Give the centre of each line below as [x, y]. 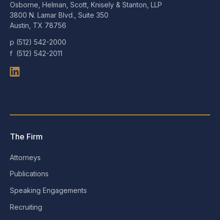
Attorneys [25, 157]
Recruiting [26, 207]
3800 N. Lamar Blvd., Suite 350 [59, 15]
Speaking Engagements [48, 191]
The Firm [26, 136]
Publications [29, 174]
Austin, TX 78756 [38, 26]
